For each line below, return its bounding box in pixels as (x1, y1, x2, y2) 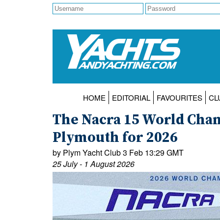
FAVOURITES (156, 92, 202, 103)
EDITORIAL (111, 92, 150, 103)
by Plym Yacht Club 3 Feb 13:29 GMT (53, 147, 184, 159)
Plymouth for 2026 (53, 129, 178, 147)
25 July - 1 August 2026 (53, 158, 135, 170)
